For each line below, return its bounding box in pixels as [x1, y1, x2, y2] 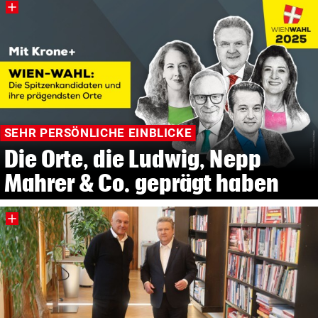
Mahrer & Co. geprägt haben [4, 169, 279, 196]
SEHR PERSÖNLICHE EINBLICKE [4, 126, 192, 141]
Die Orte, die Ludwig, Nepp [4, 145, 261, 172]
